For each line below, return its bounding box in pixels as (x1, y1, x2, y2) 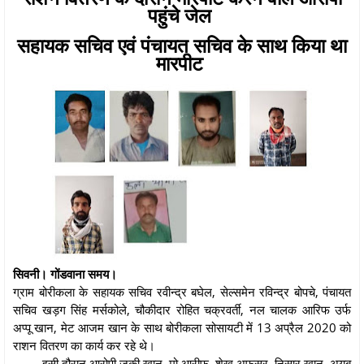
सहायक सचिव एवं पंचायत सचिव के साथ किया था (17, 31, 347, 58)
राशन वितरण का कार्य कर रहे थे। (13, 336, 155, 353)
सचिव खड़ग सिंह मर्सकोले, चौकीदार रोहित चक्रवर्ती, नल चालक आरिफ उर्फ (13, 301, 351, 318)
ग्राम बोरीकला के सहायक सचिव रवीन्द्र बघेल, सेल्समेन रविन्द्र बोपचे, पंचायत (13, 283, 351, 300)
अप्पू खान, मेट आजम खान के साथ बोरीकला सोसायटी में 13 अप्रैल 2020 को (13, 318, 351, 336)
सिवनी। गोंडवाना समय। (13, 265, 117, 282)
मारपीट (156, 49, 208, 76)
